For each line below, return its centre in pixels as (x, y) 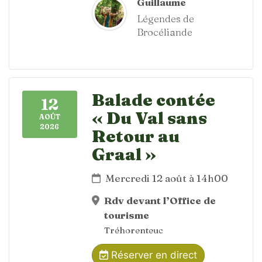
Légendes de (166, 18)
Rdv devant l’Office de (160, 200)
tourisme (127, 215)
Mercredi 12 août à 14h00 (167, 178)
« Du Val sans (149, 118)
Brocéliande (165, 32)
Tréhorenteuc (134, 230)
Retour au (136, 136)
